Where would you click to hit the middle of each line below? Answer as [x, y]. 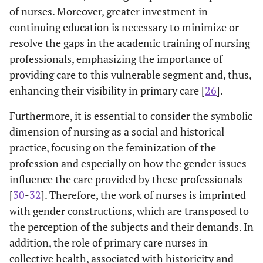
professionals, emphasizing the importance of [116, 58]
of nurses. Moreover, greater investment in [109, 11]
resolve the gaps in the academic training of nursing [130, 43]
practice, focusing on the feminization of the [113, 147]
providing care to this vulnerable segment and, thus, [130, 74]
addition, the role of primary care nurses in [109, 242]
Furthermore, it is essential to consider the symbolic [131, 115]
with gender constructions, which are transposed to [129, 210]
